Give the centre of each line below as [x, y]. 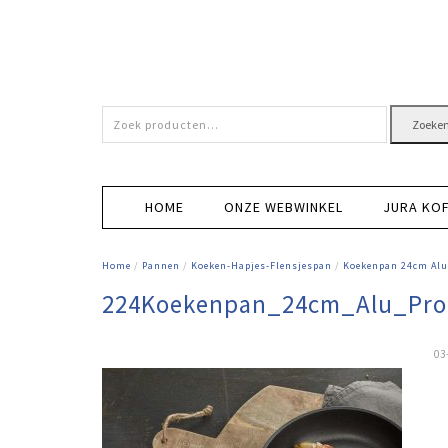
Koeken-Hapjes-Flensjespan [261, 265]
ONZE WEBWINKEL [283, 207]
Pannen [161, 265]
